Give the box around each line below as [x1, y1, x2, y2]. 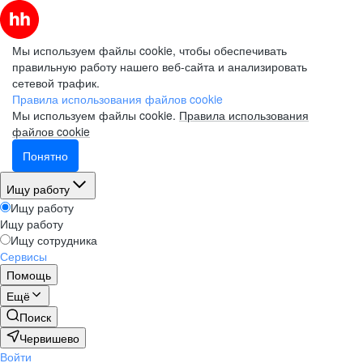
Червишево [19, 330, 79, 346]
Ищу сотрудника [11, 232, 97, 248]
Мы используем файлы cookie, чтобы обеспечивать [12, 42, 287, 58]
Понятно [23, 147, 68, 164]
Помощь [6, 267, 51, 283]
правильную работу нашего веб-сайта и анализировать [12, 58, 307, 75]
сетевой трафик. [12, 75, 100, 91]
